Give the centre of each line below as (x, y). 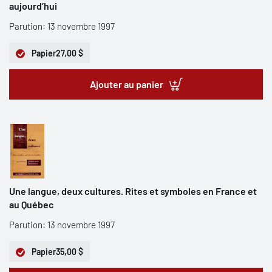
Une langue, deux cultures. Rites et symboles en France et (133, 191)
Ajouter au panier (126, 84)
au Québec (32, 204)
